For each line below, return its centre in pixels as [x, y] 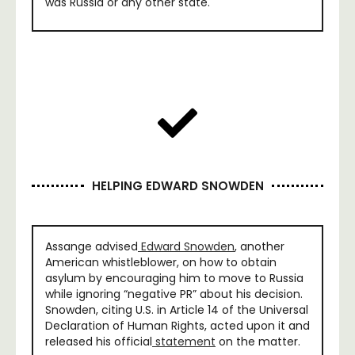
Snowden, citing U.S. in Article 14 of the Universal [177, 309]
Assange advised [92, 246]
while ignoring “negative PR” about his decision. [174, 294]
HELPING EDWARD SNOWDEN [177, 185]
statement [184, 341]
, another [260, 246]
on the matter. [258, 341]
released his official [99, 341]
